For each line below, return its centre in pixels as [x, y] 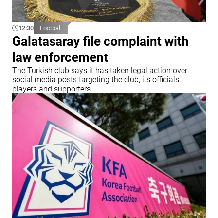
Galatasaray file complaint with [100, 41]
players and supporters [51, 89]
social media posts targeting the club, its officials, [96, 79]
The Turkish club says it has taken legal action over [100, 70]
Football [51, 28]
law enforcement [60, 57]
